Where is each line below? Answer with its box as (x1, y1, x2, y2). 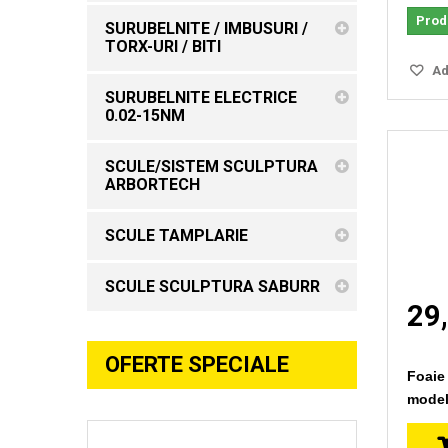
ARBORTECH (105, 174, 200, 194)
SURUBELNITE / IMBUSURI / (105, 18, 308, 38)
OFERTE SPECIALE (105, 351, 289, 377)
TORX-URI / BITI (105, 36, 221, 56)
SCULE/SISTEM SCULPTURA (105, 156, 318, 176)
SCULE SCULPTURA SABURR (105, 276, 320, 296)
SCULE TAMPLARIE (105, 225, 248, 245)
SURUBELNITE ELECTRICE (105, 87, 297, 107)
